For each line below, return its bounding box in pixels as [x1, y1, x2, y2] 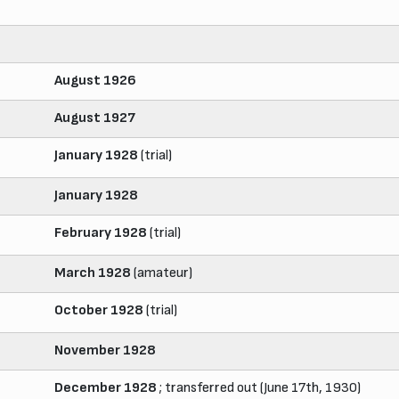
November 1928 [54, 341, 156, 359]
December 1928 [54, 379, 157, 396]
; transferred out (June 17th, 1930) [157, 379, 361, 396]
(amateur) [131, 264, 192, 281]
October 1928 [54, 301, 143, 319]
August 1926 [54, 71, 136, 89]
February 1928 [54, 224, 147, 241]
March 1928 [54, 264, 131, 281]
